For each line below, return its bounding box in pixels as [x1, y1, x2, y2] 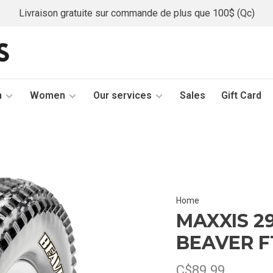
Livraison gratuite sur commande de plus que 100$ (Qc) [18, 7, 255, 19]
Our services [93, 90, 152, 101]
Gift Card [221, 90, 261, 101]
